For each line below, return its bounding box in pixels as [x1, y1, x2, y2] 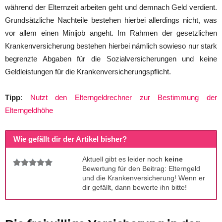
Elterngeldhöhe [5, 106, 53, 114]
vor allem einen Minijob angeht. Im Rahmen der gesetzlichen [5, 28, 217, 37]
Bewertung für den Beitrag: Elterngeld [82, 164, 200, 172]
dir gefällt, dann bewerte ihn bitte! [82, 183, 187, 191]
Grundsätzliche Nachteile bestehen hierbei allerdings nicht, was [5, 15, 217, 24]
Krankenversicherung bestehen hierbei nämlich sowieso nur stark [5, 41, 217, 50]
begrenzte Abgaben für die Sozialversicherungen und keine [5, 54, 217, 63]
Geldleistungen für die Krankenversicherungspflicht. [5, 67, 171, 76]
